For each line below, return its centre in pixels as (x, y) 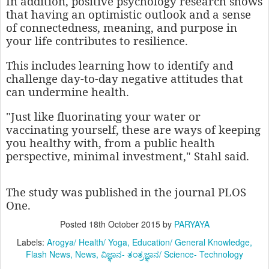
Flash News (48, 254)
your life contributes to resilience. (97, 41)
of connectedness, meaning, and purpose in (122, 28)
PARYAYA (192, 224)
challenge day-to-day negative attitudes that (125, 79)
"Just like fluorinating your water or (103, 116)
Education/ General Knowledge (191, 242)
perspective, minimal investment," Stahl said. (128, 156)
